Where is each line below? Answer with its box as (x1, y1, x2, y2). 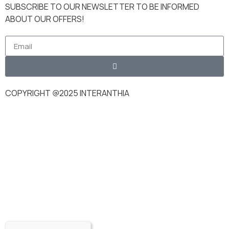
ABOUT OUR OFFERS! (5, 13, 84, 25)
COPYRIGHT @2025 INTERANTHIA (5, 87, 129, 99)
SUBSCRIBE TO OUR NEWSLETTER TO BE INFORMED (5, 1, 199, 13)
